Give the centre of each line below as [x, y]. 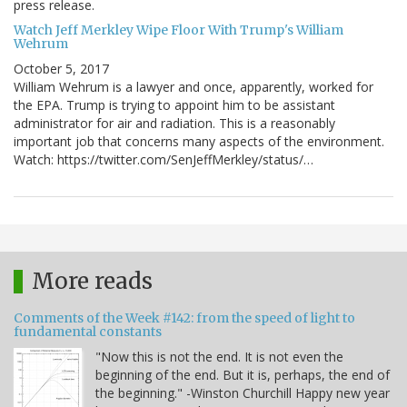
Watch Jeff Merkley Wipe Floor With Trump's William [179, 30]
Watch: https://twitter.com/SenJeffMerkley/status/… [164, 159]
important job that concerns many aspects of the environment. [199, 141]
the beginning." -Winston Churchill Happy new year [243, 392]
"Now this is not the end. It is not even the [219, 356]
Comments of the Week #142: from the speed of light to [184, 318]
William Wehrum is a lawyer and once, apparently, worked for [194, 86]
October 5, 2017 [61, 68]
